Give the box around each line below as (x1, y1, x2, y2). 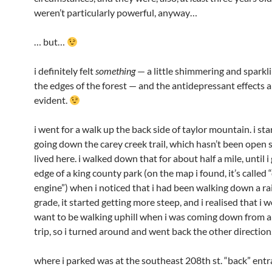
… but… (34, 36, 67, 47)
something (95, 65, 135, 76)
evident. (34, 94, 69, 106)
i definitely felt (34, 65, 95, 76)
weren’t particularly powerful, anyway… (34, 7, 197, 18)
